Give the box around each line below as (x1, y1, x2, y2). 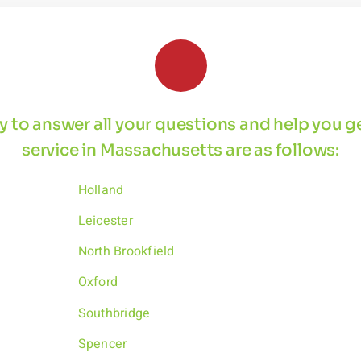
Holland (77, 180, 124, 200)
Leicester (77, 211, 133, 231)
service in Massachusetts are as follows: (22, 139, 339, 160)
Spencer (77, 334, 127, 354)
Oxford (77, 272, 118, 293)
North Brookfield (77, 242, 175, 262)
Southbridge (77, 303, 151, 323)
